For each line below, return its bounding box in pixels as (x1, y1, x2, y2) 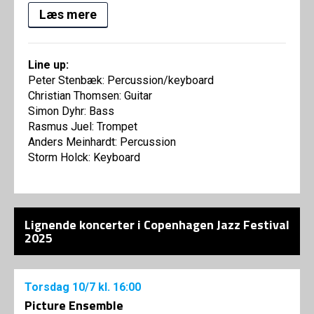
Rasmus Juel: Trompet (28, 120, 137, 134)
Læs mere (39, 7, 97, 22)
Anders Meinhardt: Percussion (28, 135, 176, 149)
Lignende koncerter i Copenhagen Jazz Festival (25, 215, 289, 235)
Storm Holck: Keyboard (28, 151, 140, 165)
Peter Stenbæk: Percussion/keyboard (28, 74, 214, 88)
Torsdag (25, 280, 72, 294)
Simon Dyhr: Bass (28, 104, 114, 118)
